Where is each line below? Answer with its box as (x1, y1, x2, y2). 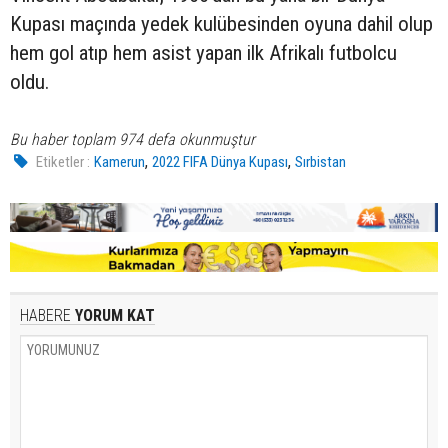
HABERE (20, 305, 71, 325)
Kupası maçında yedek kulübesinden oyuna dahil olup (10, 11, 433, 36)
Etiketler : (36, 152, 91, 171)
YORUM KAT (71, 305, 155, 325)
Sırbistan (295, 152, 347, 171)
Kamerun (94, 152, 146, 171)
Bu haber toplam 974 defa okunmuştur (10, 129, 255, 149)
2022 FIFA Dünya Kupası (152, 152, 289, 171)
